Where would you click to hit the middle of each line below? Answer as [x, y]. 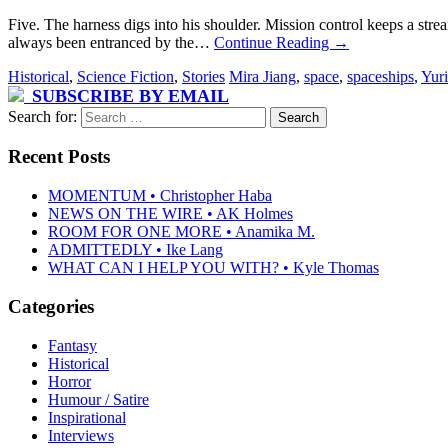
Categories [51, 306]
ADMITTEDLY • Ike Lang [135, 250]
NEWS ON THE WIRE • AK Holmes [170, 214]
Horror [69, 381]
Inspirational [87, 417]
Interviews [81, 435]
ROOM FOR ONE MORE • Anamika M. [181, 232]
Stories [203, 76]
